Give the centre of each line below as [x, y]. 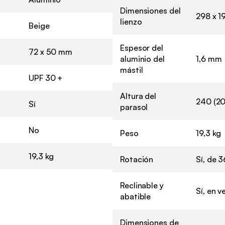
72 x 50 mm [50, 51]
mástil [132, 70]
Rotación [137, 159]
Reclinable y [142, 185]
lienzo [131, 21]
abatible [136, 196]
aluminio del [142, 59]
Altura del [138, 96]
